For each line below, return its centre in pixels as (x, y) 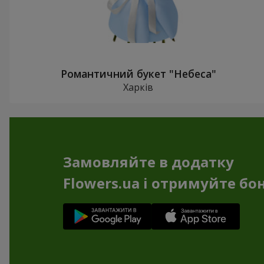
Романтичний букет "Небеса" (138, 73)
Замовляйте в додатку (148, 162)
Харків (138, 87)
